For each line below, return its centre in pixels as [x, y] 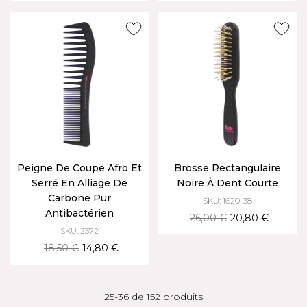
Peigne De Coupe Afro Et [79, 168]
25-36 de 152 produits [153, 297]
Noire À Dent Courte [228, 183]
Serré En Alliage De [79, 183]
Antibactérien [79, 213]
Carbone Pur [79, 198]
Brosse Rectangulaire [228, 168]
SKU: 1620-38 [228, 200]
